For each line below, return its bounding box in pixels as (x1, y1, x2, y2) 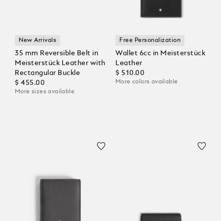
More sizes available (15, 89, 74, 95)
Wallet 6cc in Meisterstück (115, 50, 205, 57)
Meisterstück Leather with (15, 60, 106, 67)
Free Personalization (119, 37, 181, 44)
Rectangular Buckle (15, 70, 80, 77)
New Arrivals (19, 37, 57, 44)
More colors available (115, 79, 178, 85)
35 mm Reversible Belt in (15, 50, 98, 57)
